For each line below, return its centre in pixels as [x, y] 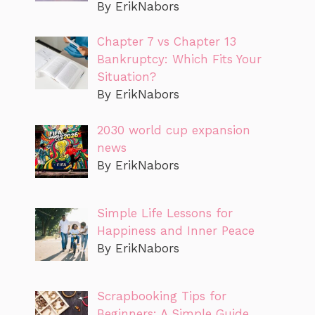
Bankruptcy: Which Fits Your [179, 59]
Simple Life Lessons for [165, 213]
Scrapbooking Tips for [161, 296]
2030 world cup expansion [173, 130]
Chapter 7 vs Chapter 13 [166, 42]
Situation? [126, 77]
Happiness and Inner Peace [175, 230]
